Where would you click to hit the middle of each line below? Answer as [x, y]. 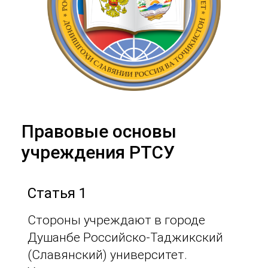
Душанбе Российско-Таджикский [125, 237]
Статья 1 [57, 193]
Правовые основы [99, 131]
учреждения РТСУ [98, 152]
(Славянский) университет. [107, 255]
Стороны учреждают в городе [116, 220]
